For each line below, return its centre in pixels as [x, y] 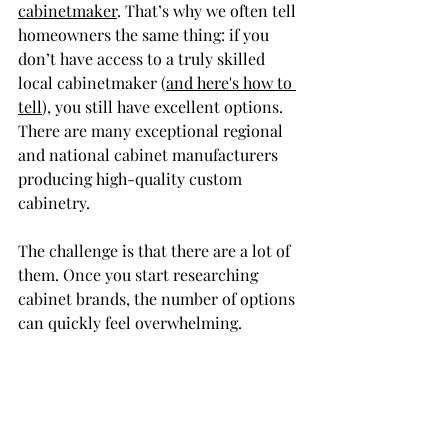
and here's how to [231, 82]
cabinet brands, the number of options [158, 298]
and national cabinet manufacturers [150, 154]
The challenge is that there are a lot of [156, 250]
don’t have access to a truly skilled [143, 58]
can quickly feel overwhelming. [130, 322]
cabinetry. [54, 202]
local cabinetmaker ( [92, 82]
